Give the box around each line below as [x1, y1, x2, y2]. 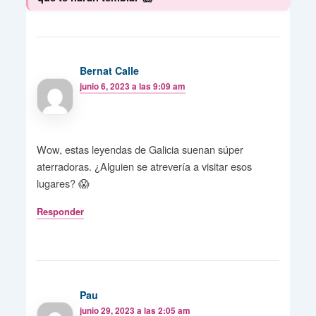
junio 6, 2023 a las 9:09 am [80, 80, 186, 93]
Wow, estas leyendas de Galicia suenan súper [36, 141, 243, 157]
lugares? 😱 [36, 175, 90, 190]
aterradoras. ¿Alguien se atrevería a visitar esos [36, 158, 252, 174]
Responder [36, 204, 84, 218]
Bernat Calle [80, 63, 140, 78]
